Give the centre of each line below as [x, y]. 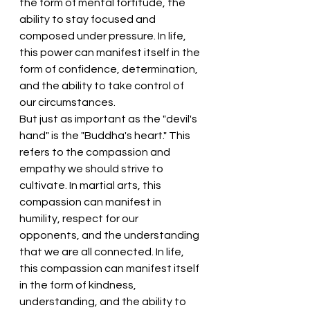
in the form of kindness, [79, 285]
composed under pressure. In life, [104, 36]
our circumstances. [67, 102]
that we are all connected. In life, [103, 252]
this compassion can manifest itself [110, 268]
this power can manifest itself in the [111, 53]
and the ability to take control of [103, 86]
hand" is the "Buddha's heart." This [106, 136]
